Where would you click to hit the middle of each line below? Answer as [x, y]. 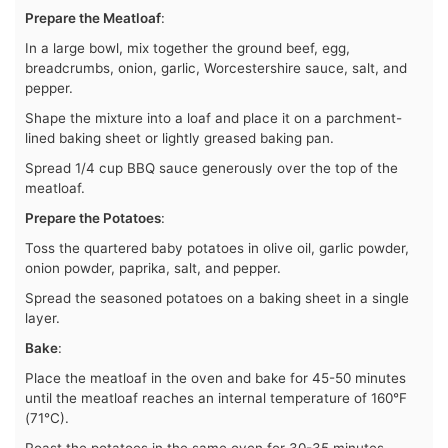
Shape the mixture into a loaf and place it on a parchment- [213, 118]
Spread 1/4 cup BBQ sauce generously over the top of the [211, 168]
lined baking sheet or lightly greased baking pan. [179, 138]
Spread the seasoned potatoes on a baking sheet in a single [217, 298]
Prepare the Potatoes [93, 218]
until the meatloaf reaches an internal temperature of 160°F [216, 398]
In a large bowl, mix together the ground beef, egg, [187, 48]
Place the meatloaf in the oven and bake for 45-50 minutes [215, 378]
